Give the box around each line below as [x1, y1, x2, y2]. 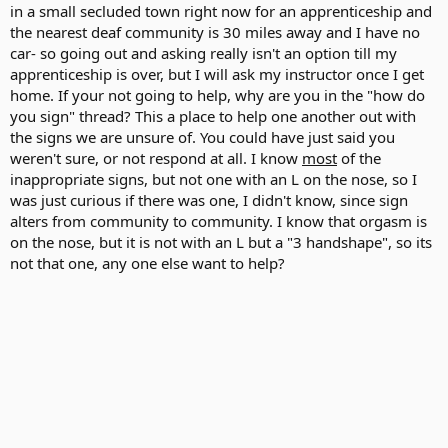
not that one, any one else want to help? [10, 253, 285, 273]
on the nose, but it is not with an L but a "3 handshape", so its [10, 232, 432, 252]
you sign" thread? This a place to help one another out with [10, 106, 416, 126]
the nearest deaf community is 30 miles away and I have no [10, 22, 420, 42]
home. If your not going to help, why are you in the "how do [10, 85, 425, 105]
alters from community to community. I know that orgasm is [10, 211, 427, 231]
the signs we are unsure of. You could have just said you [10, 127, 395, 147]
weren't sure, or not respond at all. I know [10, 148, 302, 168]
